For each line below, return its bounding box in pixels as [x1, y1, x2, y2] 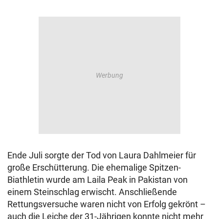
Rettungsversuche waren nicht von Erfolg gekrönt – [7, 199, 206, 210]
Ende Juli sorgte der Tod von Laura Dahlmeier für [7, 150, 196, 161]
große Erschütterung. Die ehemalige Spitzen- [7, 162, 181, 173]
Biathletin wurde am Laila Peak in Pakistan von [7, 175, 188, 185]
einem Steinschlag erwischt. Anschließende [7, 187, 177, 197]
